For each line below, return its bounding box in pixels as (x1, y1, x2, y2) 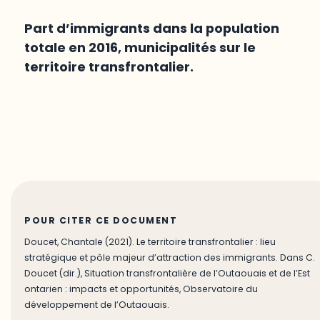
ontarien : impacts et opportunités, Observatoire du (24, 283, 259, 296)
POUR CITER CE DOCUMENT (24, 214, 178, 226)
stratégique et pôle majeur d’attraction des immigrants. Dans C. (24, 251, 316, 264)
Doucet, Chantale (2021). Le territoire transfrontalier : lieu (24, 236, 276, 249)
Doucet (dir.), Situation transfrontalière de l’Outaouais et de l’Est (24, 267, 311, 280)
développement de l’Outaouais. (24, 299, 170, 311)
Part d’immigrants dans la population (24, 19, 280, 38)
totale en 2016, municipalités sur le (24, 39, 256, 57)
